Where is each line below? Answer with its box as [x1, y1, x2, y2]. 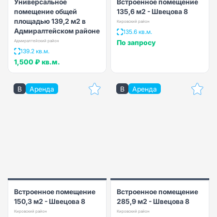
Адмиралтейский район [14, 38, 59, 43]
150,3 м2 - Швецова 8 [14, 197, 85, 205]
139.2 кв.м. [20, 47, 49, 55]
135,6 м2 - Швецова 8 [117, 7, 188, 15]
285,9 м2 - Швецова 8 [117, 197, 189, 205]
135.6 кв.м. [123, 28, 152, 35]
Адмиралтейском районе [14, 26, 100, 35]
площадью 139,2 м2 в [14, 16, 86, 25]
